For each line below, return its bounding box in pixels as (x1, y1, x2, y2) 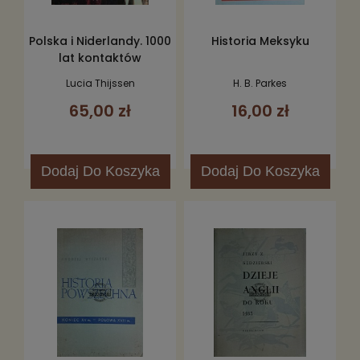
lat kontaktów (59, 49, 141, 66)
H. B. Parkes (233, 76, 287, 91)
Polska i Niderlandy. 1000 (29, 32, 171, 49)
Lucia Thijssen (65, 76, 135, 91)
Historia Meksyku (211, 32, 309, 49)
